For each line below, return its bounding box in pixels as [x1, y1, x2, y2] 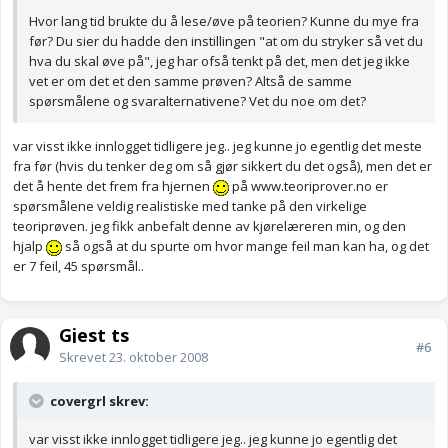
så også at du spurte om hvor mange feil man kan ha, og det [62, 237, 429, 256]
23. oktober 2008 [109, 348, 208, 367]
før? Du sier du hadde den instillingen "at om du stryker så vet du [29, 32, 423, 51]
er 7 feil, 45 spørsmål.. [13, 257, 144, 276]
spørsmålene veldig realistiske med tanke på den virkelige [13, 197, 367, 216]
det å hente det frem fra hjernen [13, 177, 213, 196]
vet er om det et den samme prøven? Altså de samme [29, 72, 352, 91]
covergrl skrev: [47, 392, 149, 411]
